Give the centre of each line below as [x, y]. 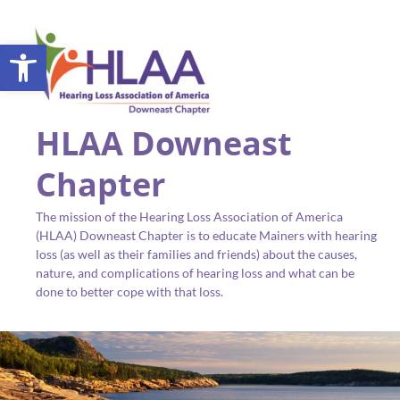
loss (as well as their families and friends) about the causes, [196, 254]
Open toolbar [92, 52]
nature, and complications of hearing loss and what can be [195, 273]
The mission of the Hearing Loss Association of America [189, 217]
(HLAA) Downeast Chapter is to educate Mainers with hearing [206, 235]
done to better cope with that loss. [129, 292]
